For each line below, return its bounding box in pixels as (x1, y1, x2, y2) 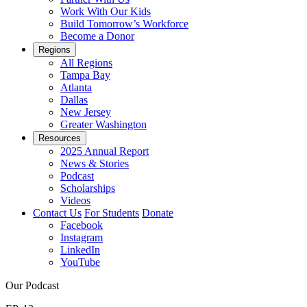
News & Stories (60, 158, 129, 169)
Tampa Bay (60, 69, 110, 81)
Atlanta (60, 82, 92, 93)
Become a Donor (60, 30, 134, 42)
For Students (84, 207, 139, 219)
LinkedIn (60, 244, 100, 256)
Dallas (60, 94, 88, 106)
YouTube (60, 256, 100, 268)
